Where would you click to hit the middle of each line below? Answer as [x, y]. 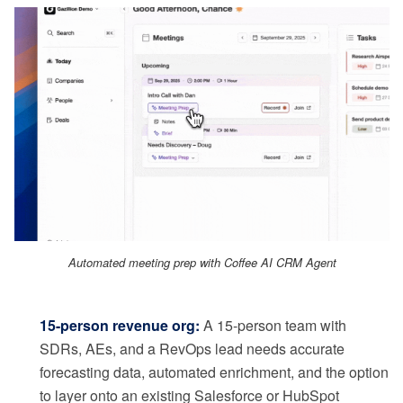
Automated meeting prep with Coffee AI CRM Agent [202, 263]
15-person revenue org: [120, 326]
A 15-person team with [273, 326]
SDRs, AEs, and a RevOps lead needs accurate [192, 349]
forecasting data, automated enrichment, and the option [214, 372]
